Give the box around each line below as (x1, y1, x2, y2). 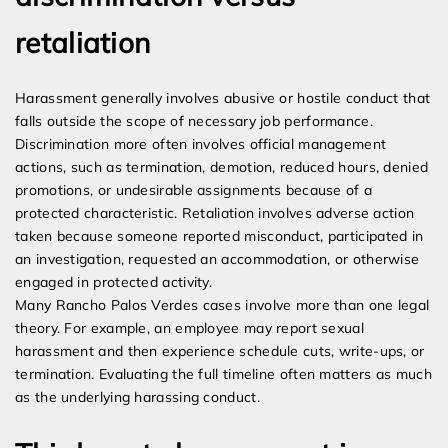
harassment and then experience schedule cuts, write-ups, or (15, 342, 425, 361)
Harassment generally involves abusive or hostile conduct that (15, 89, 431, 108)
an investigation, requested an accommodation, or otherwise (15, 250, 420, 269)
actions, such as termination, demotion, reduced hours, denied (15, 158, 429, 177)
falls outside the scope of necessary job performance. (15, 112, 373, 131)
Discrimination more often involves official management (15, 135, 387, 154)
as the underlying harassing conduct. (15, 388, 260, 407)
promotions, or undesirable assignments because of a (15, 181, 373, 200)
